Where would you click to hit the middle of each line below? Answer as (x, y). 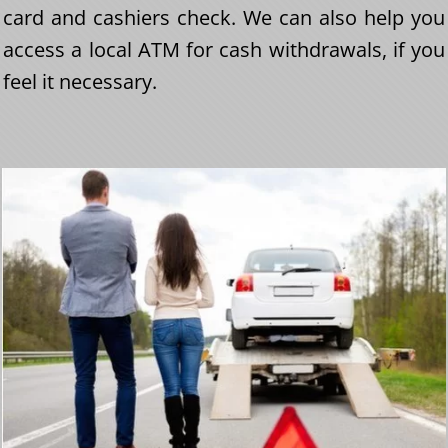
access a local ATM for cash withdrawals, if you (224, 49)
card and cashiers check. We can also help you (224, 17)
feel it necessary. (80, 81)
